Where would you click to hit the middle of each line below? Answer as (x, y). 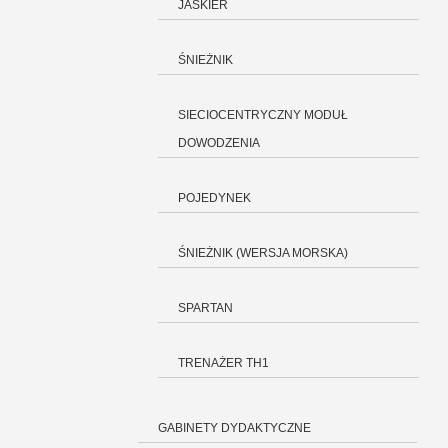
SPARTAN (205, 308)
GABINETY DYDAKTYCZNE (234, 428)
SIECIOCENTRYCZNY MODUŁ (263, 115)
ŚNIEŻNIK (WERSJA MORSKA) (263, 253)
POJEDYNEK (214, 198)
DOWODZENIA (219, 143)
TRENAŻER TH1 (223, 363)
